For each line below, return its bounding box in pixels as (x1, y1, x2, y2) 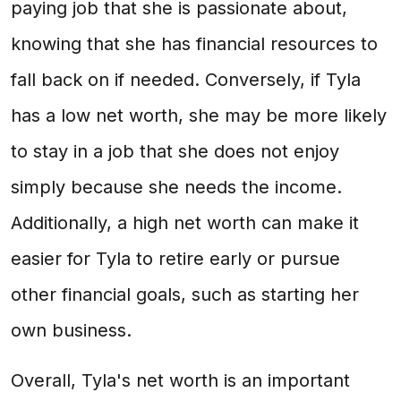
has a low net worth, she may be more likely (11, 105, 387, 126)
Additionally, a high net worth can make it (11, 212, 359, 234)
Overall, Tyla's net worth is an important (11, 370, 350, 391)
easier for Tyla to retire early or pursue (11, 248, 340, 269)
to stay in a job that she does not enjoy (11, 141, 339, 162)
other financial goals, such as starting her (11, 284, 359, 305)
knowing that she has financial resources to (11, 33, 378, 55)
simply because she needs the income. (11, 176, 342, 198)
